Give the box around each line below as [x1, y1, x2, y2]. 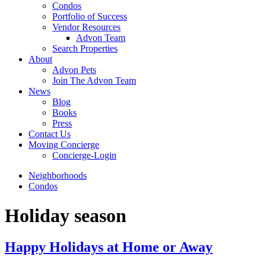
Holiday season [5, 204, 126, 226]
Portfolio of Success [52, 11, 127, 22]
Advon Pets [52, 65, 96, 75]
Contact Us [28, 129, 71, 140]
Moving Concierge [28, 140, 99, 150]
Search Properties [52, 43, 118, 54]
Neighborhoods [28, 170, 87, 181]
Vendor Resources [52, 22, 121, 33]
